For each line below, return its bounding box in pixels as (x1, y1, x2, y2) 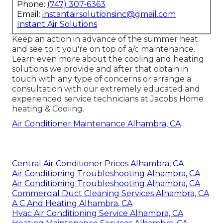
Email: (17, 9, 42, 19)
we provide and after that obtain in (48, 64, 188, 74)
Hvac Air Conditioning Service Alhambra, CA (12, 209, 183, 219)
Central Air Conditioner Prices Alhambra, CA (12, 159, 184, 169)
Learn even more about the (12, 54, 124, 64)
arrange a (153, 74, 191, 84)
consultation (12, 84, 62, 94)
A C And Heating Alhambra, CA (12, 199, 132, 209)
